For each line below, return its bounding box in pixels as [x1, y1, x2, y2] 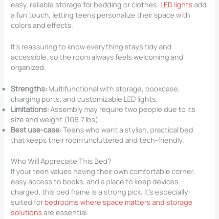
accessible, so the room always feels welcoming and [11, 51, 184, 62]
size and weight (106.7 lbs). [11, 114, 101, 125]
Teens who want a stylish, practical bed [63, 125, 194, 135]
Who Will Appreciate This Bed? [11, 156, 112, 166]
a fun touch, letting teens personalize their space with [11, 9, 191, 20]
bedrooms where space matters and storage [44, 197, 193, 207]
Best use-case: [11, 125, 62, 135]
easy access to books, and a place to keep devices [11, 176, 179, 187]
